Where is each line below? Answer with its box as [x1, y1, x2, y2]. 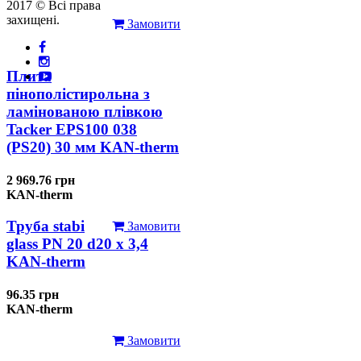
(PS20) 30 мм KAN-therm [6, 138, 179, 156]
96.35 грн [6, 287, 59, 301]
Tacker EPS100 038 [6, 120, 137, 138]
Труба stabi [6, 217, 85, 234]
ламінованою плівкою [6, 102, 163, 120]
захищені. [6, 12, 60, 27]
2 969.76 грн [6, 173, 75, 188]
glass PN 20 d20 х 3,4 [6, 234, 148, 252]
